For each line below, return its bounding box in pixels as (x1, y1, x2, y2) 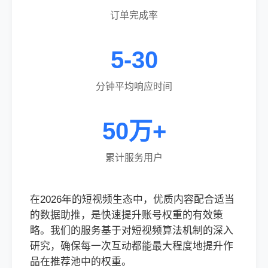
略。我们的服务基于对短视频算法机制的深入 (30, 225, 233, 236)
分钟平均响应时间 (96, 81, 172, 92)
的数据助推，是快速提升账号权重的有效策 (30, 209, 223, 221)
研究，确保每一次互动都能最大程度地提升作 (30, 240, 233, 252)
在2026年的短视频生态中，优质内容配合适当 (30, 194, 234, 205)
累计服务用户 (105, 153, 163, 163)
